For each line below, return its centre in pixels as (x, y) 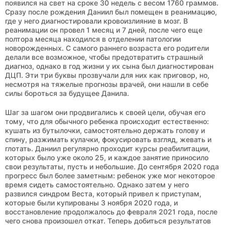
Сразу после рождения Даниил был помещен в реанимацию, (111, 12)
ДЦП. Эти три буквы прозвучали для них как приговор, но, (107, 75)
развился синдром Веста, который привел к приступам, (103, 193)
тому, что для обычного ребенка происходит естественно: (107, 121)
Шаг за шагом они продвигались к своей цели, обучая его (105, 112)
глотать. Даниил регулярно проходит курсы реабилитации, (107, 148)
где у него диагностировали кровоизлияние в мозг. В (96, 21)
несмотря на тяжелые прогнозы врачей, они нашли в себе (107, 84)
